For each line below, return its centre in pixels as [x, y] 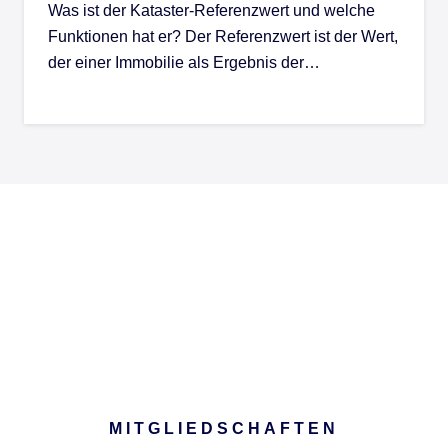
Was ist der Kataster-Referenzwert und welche [211, 11]
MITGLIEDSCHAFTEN [224, 429]
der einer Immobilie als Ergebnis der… [184, 63]
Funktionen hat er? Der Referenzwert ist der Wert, [223, 37]
